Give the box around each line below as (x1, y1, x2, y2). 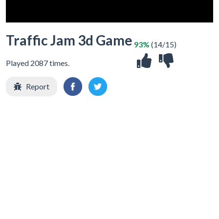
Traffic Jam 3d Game (6, 32, 132, 48)
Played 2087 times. (6, 58, 69, 67)
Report (26, 82, 49, 91)
